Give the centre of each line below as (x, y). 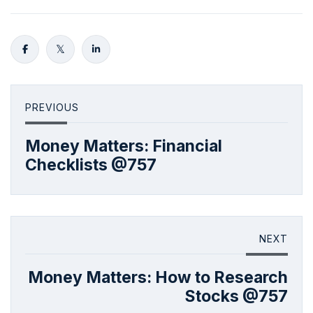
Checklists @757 (91, 165)
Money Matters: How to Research (158, 277)
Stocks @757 (236, 296)
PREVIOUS (52, 107)
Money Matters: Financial (124, 146)
